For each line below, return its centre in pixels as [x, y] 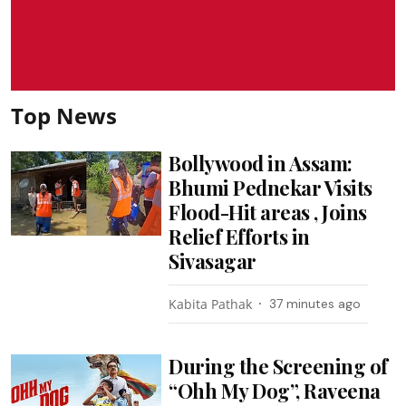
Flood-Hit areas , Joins [268, 212]
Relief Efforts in [239, 236]
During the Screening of [278, 366]
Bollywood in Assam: [261, 163]
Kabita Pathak [211, 304]
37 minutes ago [315, 303]
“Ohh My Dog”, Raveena [275, 390]
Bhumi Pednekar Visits [271, 187]
